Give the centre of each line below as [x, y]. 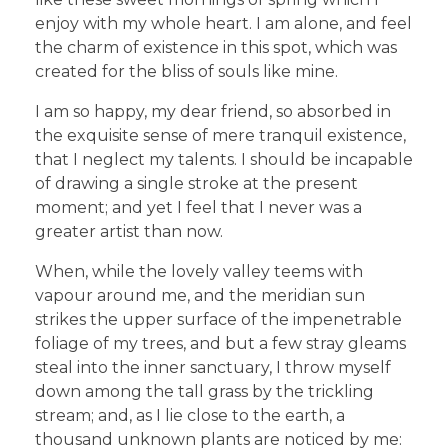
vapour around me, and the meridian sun [200, 296]
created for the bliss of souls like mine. [186, 72]
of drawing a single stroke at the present [196, 184]
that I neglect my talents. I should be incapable [224, 160]
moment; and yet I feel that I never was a [198, 208]
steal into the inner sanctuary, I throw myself [213, 368]
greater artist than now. [129, 232]
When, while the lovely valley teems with [199, 272]
